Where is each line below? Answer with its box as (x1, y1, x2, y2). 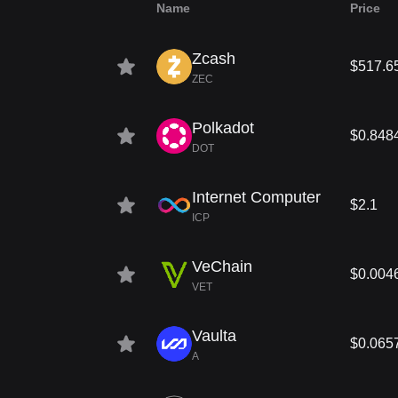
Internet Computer (192, 188, 321, 206)
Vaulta (192, 327, 236, 345)
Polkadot (192, 119, 254, 137)
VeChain (192, 258, 252, 275)
